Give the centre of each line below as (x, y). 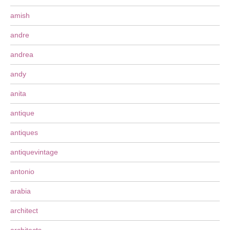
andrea (22, 54)
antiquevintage (34, 152)
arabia (21, 191)
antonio (22, 171)
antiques (24, 132)
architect (24, 210)
